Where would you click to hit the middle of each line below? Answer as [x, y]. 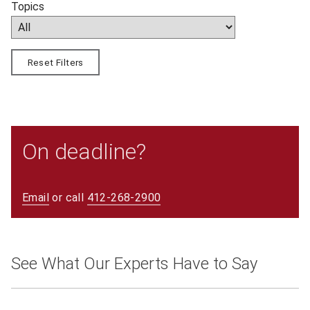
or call [68, 197]
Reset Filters [55, 62]
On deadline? [84, 151]
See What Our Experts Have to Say [134, 263]
